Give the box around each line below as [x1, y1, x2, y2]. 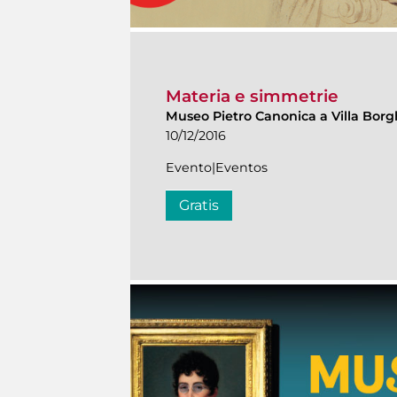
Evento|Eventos [166, 160, 268, 176]
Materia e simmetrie [166, 86, 339, 107]
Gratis [179, 197, 219, 214]
